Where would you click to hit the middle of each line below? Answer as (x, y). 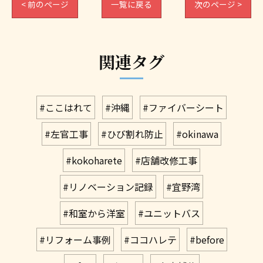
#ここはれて (66, 107)
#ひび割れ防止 (132, 134)
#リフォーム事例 (75, 240)
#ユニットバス (169, 213)
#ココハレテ (150, 240)
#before (207, 240)
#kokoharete (94, 160)
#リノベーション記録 (108, 187)
